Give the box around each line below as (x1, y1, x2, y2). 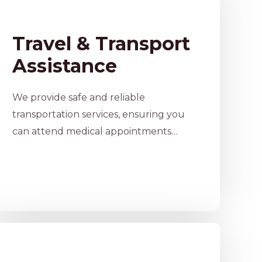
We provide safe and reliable (12, 92, 145, 103)
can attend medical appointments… (12, 126, 178, 137)
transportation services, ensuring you (12, 109, 185, 120)
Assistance (12, 54, 117, 77)
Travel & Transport (12, 32, 190, 55)
